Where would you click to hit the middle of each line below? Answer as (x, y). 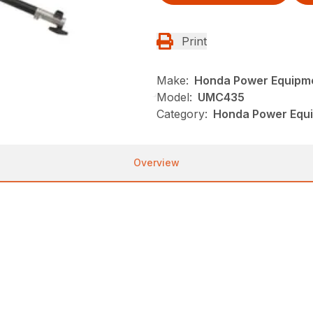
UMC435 (221, 97)
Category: (182, 114)
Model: (174, 97)
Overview (156, 162)
